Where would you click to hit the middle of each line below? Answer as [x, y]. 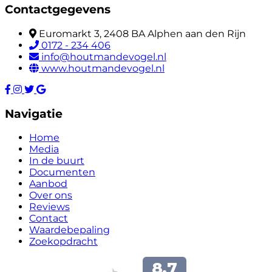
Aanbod [48, 184]
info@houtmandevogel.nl [104, 56]
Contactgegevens [58, 10]
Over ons [51, 195]
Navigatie [34, 114]
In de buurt [57, 161]
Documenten [62, 172]
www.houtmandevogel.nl [103, 68]
